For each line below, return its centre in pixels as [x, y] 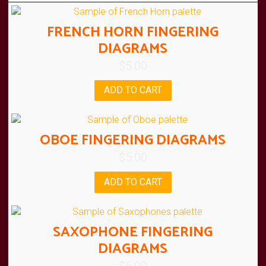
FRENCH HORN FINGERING [133, 32]
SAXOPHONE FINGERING [133, 233]
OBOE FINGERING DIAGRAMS [133, 141]
